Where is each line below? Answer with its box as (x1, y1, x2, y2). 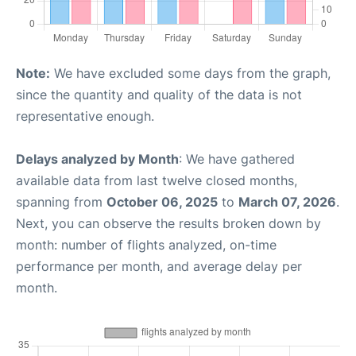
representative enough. (16, 108, 154, 124)
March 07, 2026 (238, 194, 336, 210)
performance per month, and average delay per (16, 258, 302, 274)
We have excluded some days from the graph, (50, 65, 331, 81)
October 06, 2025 (106, 194, 218, 210)
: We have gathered (179, 151, 295, 167)
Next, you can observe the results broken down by (16, 215, 321, 231)
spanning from (16, 194, 106, 210)
